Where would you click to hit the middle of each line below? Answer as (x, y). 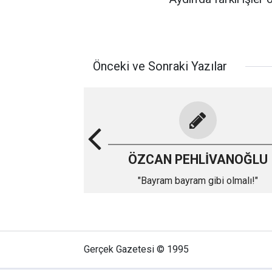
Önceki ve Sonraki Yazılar (160, 66)
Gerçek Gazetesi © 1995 (136, 249)
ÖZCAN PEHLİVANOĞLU (198, 159)
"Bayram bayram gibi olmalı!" (198, 181)
